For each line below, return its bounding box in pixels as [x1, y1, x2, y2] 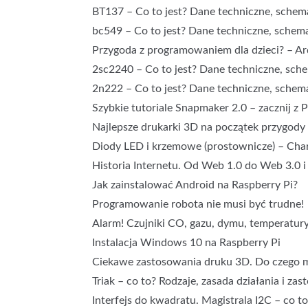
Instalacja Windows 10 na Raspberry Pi [92, 237, 281, 248]
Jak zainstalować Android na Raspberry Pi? [92, 179, 298, 190]
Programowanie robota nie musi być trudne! [92, 199, 305, 210]
